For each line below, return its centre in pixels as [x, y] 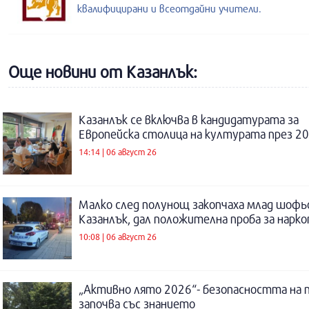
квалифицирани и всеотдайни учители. [169, 8]
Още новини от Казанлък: [103, 72]
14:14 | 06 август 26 [118, 151]
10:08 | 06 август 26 [118, 236]
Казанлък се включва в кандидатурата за [189, 120]
